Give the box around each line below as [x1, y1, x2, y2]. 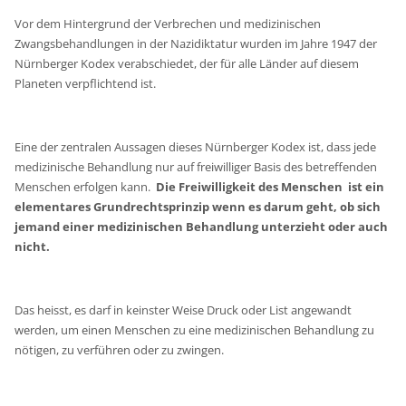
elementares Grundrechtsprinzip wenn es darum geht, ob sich [14, 198, 382, 215]
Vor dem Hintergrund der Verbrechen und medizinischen [14, 14, 322, 32]
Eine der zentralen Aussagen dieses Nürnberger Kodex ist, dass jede [14, 138, 377, 155]
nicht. [14, 237, 53, 255]
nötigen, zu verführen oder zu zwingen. [14, 341, 225, 358]
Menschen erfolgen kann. [14, 178, 157, 195]
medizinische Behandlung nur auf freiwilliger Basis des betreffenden [14, 158, 378, 175]
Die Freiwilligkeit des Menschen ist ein [156, 178, 385, 195]
